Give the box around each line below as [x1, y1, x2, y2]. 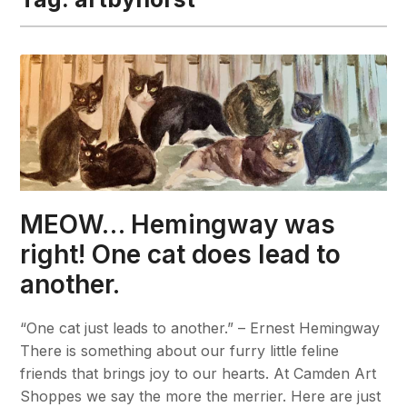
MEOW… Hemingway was [20, 208, 336, 240]
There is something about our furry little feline [20, 341, 340, 360]
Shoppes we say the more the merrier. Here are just [20, 386, 382, 405]
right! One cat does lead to [20, 238, 342, 270]
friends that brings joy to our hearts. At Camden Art [20, 363, 377, 382]
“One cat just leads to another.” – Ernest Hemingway [20, 318, 381, 337]
